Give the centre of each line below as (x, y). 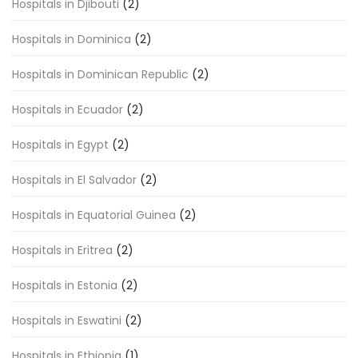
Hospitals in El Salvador (74, 180)
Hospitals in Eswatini (67, 320)
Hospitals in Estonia (65, 285)
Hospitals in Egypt (60, 145)
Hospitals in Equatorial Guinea (94, 215)
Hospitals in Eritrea (62, 250)
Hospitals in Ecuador (68, 109)
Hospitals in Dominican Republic (100, 74)
